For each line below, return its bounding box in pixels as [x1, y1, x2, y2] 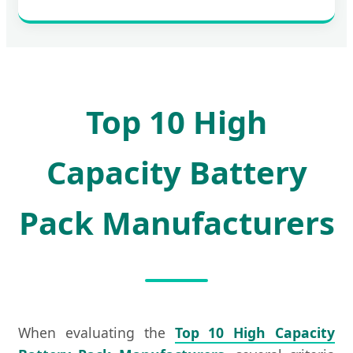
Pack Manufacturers [18, 200, 335, 244]
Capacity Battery [46, 150, 307, 194]
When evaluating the [18, 322, 175, 342]
